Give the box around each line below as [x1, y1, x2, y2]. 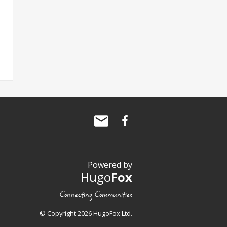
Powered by [88, 159, 132, 171]
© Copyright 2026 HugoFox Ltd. [40, 209, 132, 218]
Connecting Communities [60, 191, 132, 199]
